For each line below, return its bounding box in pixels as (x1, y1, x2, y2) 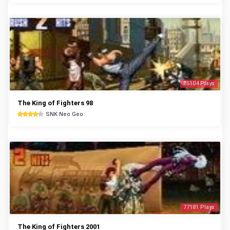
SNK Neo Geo (46, 111, 83, 118)
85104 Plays (183, 80, 215, 87)
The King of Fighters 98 (17, 99, 93, 107)
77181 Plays (183, 204, 215, 210)
